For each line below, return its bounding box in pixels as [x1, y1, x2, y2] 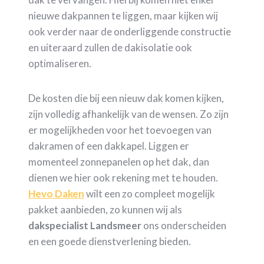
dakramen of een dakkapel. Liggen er [28, 139, 189, 152]
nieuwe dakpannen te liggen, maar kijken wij [28, 9, 218, 22]
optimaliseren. [28, 57, 91, 70]
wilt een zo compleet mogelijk [84, 187, 215, 200]
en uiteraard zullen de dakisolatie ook [28, 41, 192, 54]
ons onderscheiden [141, 219, 226, 232]
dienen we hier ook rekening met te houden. [28, 171, 218, 184]
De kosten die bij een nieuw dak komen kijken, [28, 91, 224, 104]
